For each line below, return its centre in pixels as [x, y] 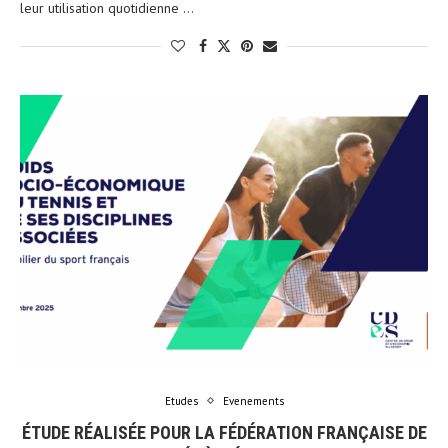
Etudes [181, 400]
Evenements [253, 400]
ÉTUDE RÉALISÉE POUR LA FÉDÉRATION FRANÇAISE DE [224, 432]
